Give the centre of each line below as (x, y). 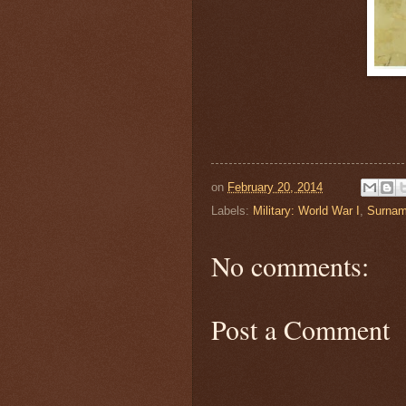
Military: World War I (306, 211)
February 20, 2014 (275, 187)
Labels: (232, 211)
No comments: (290, 266)
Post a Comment (300, 329)
